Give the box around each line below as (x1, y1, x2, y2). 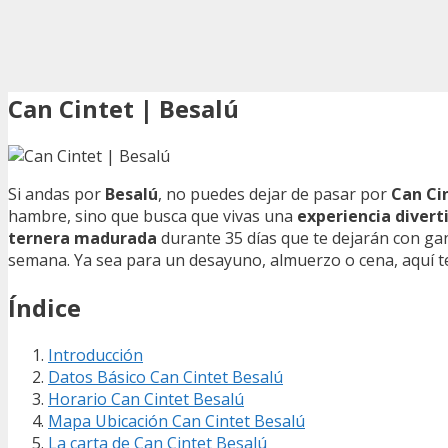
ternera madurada (8, 226, 157, 249)
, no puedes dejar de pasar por (158, 182, 391, 205)
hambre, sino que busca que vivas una (8, 204, 297, 227)
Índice (8, 290, 81, 324)
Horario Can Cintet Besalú (48, 387, 244, 410)
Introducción (48, 343, 143, 366)
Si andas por (8, 182, 105, 205)
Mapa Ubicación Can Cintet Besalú (48, 409, 305, 432)
